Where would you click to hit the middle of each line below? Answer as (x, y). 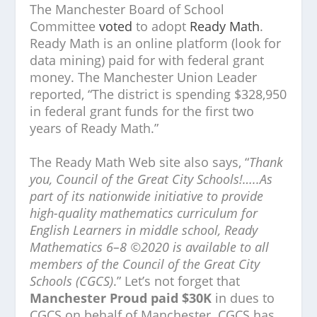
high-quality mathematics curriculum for (144, 213)
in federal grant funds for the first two (142, 111)
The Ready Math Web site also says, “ (140, 162)
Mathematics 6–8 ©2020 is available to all (150, 247)
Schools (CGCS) (72, 281)
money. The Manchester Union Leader (144, 77)
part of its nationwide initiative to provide (147, 196)
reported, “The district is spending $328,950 (158, 94)
